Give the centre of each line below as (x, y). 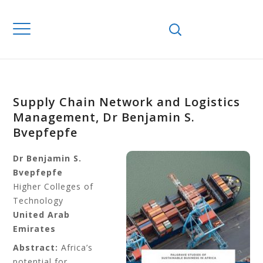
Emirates (35, 229)
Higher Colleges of (53, 186)
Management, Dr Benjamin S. (104, 117)
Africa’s (77, 247)
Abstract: (37, 247)
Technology (38, 200)
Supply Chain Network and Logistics (127, 102)
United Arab (42, 215)
